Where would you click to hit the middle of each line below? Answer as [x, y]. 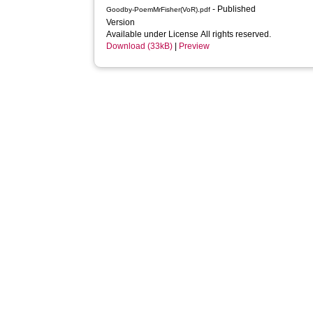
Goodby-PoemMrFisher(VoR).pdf [159, 9]
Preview [195, 46]
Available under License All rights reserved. [189, 34]
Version [122, 22]
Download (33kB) [140, 46]
